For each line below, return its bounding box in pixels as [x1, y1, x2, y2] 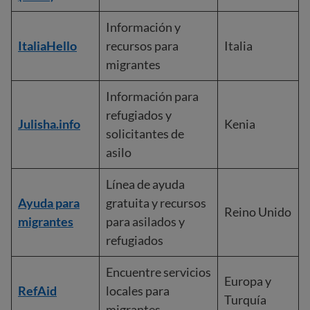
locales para [106, 283, 170, 298]
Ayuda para [18, 195, 80, 210]
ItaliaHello [18, 38, 77, 53]
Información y [106, 19, 181, 35]
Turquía [224, 292, 266, 307]
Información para [106, 89, 199, 104]
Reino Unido [224, 204, 291, 219]
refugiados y [106, 107, 172, 122]
